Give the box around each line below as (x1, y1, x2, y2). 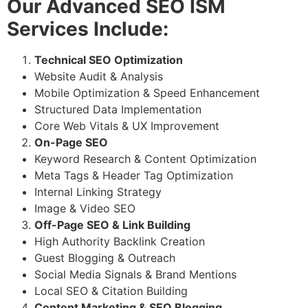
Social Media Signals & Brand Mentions (34, 267, 236, 281)
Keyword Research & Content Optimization (34, 151, 256, 166)
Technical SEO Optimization (34, 52, 183, 67)
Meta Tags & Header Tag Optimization (34, 168, 233, 182)
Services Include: (7, 16, 168, 41)
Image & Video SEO (34, 201, 135, 215)
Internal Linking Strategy (34, 184, 162, 199)
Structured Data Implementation (34, 102, 201, 116)
